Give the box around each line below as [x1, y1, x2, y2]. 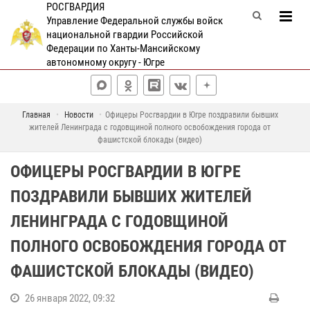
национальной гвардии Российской [46, 28, 203, 41]
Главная [21, 110, 51, 120]
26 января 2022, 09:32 [25, 292, 115, 304]
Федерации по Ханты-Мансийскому [46, 42, 200, 55]
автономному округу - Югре [46, 56, 165, 69]
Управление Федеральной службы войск [46, 15, 223, 27]
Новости [64, 110, 93, 120]
